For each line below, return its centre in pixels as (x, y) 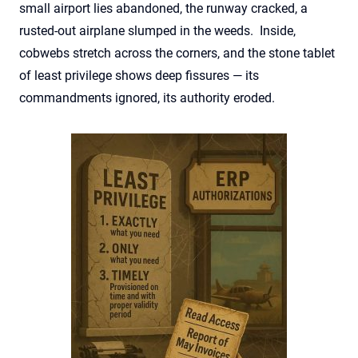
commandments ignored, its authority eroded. (147, 97)
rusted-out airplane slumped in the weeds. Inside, (157, 30)
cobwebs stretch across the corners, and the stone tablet (177, 53)
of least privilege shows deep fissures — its (139, 75)
